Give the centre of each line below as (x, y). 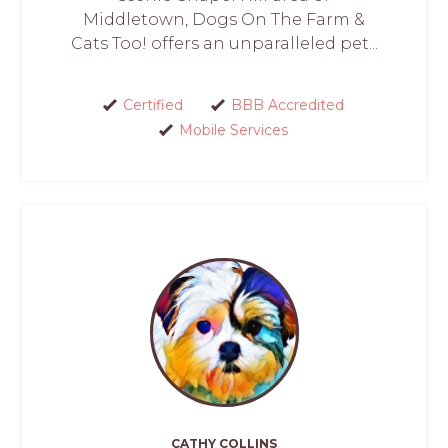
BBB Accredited (287, 105)
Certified (153, 105)
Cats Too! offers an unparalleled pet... (224, 44)
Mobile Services (233, 130)
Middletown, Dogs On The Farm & (224, 20)
